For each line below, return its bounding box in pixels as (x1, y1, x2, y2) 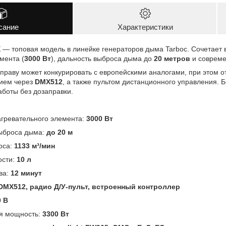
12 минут (11, 168, 42, 177)
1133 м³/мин (14, 141, 55, 150)
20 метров (154, 54, 190, 63)
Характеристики (117, 22, 173, 31)
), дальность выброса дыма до (51, 54, 154, 63)
